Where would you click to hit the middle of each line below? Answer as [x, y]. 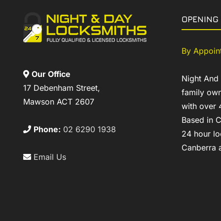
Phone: [47, 129]
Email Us [50, 157]
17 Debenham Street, [62, 88]
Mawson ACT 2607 [59, 102]
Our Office [51, 74]
